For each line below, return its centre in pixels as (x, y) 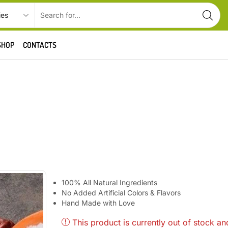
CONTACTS (40, 45)
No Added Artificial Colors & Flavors (121, 193)
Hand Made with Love (98, 203)
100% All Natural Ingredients (110, 182)
